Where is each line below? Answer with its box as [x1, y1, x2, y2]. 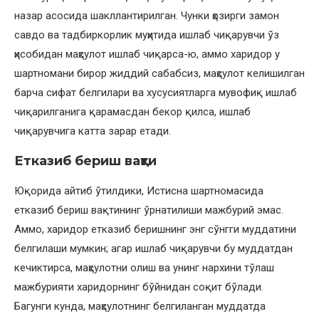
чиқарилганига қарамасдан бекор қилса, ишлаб [14, 105, 251, 119]
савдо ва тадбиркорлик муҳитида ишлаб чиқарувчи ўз [14, 28, 279, 42]
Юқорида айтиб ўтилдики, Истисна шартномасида [14, 184, 263, 198]
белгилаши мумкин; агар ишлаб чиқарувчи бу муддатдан [14, 242, 293, 256]
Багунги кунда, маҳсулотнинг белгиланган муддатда [14, 300, 266, 313]
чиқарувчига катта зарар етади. [14, 125, 171, 138]
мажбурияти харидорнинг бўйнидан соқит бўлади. [14, 281, 263, 294]
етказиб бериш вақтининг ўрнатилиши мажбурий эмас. [14, 204, 283, 217]
